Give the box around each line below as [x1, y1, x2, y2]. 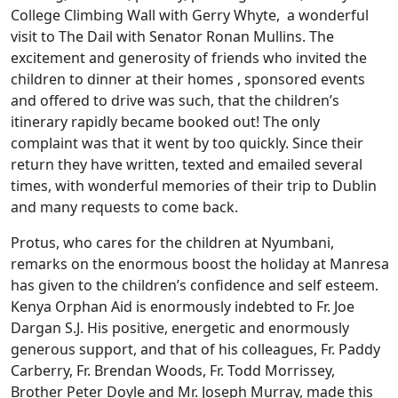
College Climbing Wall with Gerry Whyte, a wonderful [11, 5, 369, 26]
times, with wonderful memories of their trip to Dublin [11, 176, 377, 196]
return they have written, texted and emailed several [11, 155, 362, 175]
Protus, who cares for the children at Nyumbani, [11, 233, 334, 253]
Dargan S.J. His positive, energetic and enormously [11, 318, 349, 338]
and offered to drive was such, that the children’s [11, 91, 339, 111]
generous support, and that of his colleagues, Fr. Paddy [11, 339, 380, 360]
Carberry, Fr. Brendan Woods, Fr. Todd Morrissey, [11, 361, 335, 381]
